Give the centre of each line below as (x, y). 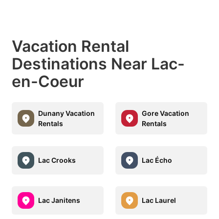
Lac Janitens (59, 200)
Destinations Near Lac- (98, 64)
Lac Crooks (57, 160)
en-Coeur (48, 81)
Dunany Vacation (66, 113)
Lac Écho (157, 160)
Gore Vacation (165, 113)
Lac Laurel (159, 200)
